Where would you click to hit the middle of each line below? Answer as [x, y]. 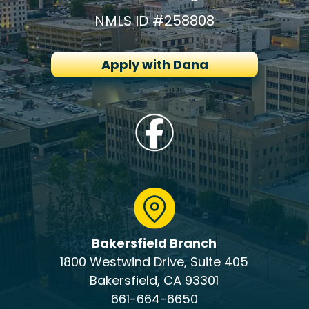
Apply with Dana [154, 64]
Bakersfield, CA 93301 [154, 280]
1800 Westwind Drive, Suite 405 [154, 262]
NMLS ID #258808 [154, 21]
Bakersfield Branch [154, 243]
